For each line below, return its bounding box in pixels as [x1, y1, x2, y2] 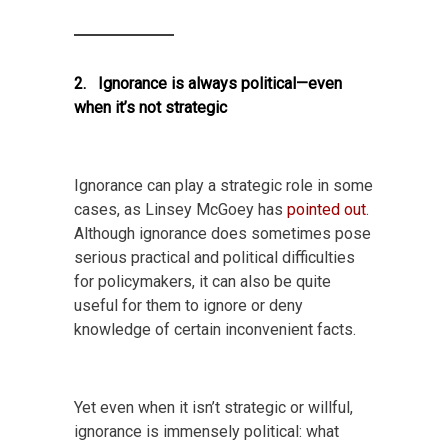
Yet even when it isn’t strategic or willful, [74, 398, 353, 418]
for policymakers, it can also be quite [74, 272, 331, 292]
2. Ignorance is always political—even [74, 74, 342, 94]
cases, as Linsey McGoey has [74, 200, 287, 220]
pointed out [287, 200, 366, 220]
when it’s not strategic [74, 98, 227, 118]
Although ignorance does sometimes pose [74, 224, 371, 244]
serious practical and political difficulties [74, 248, 355, 268]
